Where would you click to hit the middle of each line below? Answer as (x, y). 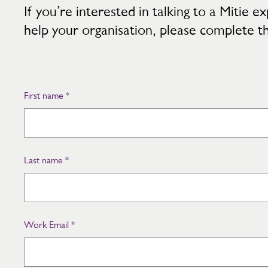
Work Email (46, 225)
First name (44, 95)
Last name (43, 160)
